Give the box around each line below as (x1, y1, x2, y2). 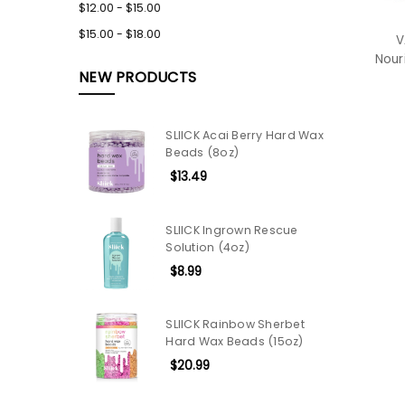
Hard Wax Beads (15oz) (165, 334, 304, 350)
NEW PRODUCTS (79, 67, 196, 88)
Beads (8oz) (165, 145, 240, 161)
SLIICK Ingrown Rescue (165, 221, 298, 238)
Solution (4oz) (165, 239, 250, 255)
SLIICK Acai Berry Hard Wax (165, 127, 324, 144)
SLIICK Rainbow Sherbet (165, 316, 305, 333)
